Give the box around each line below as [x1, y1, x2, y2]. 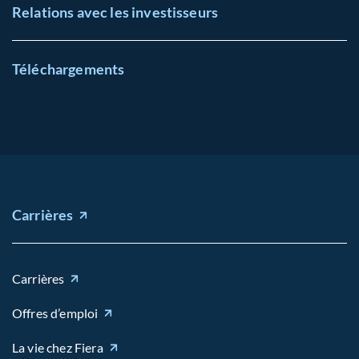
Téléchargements [12, 60, 125, 79]
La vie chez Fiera [12, 339, 103, 355]
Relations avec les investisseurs [12, 3, 219, 22]
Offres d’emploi [12, 305, 99, 321]
